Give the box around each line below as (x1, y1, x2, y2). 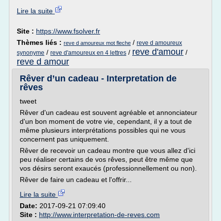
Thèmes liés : (17, 38, 64, 46)
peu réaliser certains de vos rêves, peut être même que (20, 155, 193, 163)
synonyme (17, 49, 44, 56)
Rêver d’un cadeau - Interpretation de (20, 74, 177, 83)
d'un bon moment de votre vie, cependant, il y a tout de (20, 117, 192, 125)
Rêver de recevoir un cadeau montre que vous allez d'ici (20, 147, 195, 154)
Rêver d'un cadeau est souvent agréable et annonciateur (20, 109, 197, 116)
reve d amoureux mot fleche (64, 40, 131, 46)
